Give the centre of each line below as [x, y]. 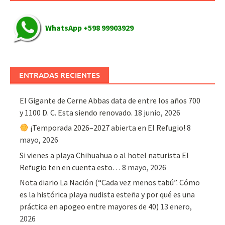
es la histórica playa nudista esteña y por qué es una [107, 194]
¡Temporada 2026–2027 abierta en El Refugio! [107, 128]
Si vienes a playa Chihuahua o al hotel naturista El [104, 155]
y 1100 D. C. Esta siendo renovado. [76, 112]
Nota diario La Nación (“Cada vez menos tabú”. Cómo [110, 182]
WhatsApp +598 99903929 [89, 28]
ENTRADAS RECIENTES [60, 75]
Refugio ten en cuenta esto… [70, 167]
